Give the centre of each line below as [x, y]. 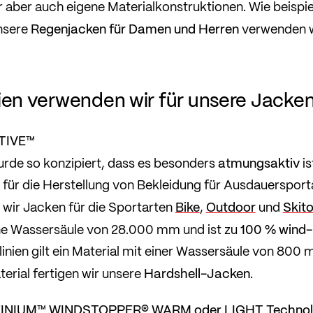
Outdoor [231, 206]
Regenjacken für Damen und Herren [134, 29]
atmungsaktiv [259, 162]
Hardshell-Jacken [197, 272]
